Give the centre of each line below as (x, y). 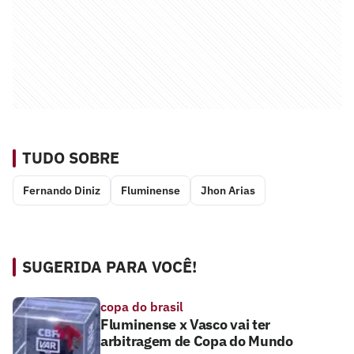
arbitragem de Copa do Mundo (197, 341)
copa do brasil (142, 306)
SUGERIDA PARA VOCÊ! (109, 266)
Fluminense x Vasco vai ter (186, 324)
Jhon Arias (228, 190)
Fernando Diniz (62, 190)
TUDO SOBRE (71, 157)
